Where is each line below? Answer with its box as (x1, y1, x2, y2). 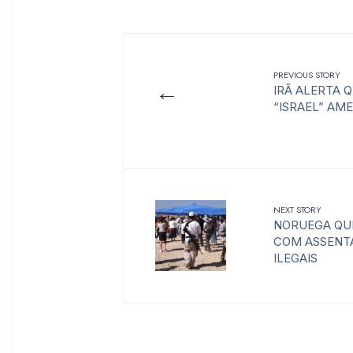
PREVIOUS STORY (273, 69, 340, 82)
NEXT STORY (273, 203, 321, 217)
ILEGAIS (273, 251, 318, 266)
